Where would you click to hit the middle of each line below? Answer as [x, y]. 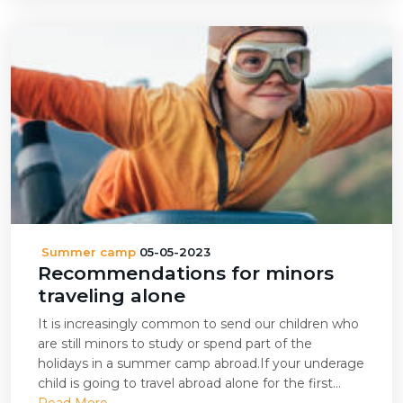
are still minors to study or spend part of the [175, 344]
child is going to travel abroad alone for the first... [189, 383]
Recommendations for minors [186, 273]
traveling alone [112, 296]
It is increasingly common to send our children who [198, 324]
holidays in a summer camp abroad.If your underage [201, 363]
